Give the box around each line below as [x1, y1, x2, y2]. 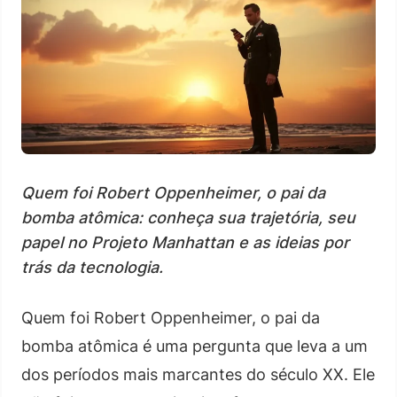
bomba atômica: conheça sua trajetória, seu [21, 207, 355, 227]
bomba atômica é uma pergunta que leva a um [21, 336, 368, 355]
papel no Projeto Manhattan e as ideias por [21, 232, 349, 252]
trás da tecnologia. [21, 257, 163, 276]
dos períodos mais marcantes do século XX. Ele [21, 364, 375, 384]
